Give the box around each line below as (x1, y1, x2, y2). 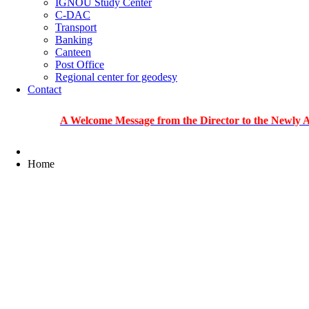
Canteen (55, 46, 91, 58)
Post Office (55, 58, 104, 70)
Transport (55, 21, 97, 33)
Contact (28, 83, 61, 95)
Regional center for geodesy (55, 70, 177, 83)
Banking (55, 33, 92, 46)
